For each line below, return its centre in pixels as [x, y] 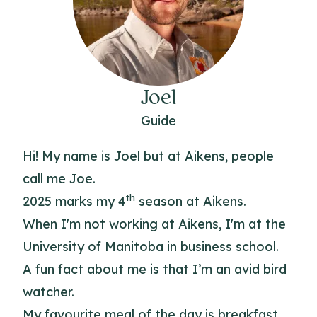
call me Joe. [59, 179]
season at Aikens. [191, 201]
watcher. [48, 292]
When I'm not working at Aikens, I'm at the [154, 224]
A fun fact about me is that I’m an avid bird [155, 269]
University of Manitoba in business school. [151, 247]
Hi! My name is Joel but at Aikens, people [148, 156]
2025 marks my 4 [74, 201]
